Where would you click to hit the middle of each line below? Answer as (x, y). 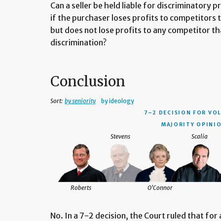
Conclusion (88, 82)
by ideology (118, 101)
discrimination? (79, 43)
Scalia (199, 137)
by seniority (80, 101)
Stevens (121, 137)
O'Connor (160, 188)
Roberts (81, 188)
